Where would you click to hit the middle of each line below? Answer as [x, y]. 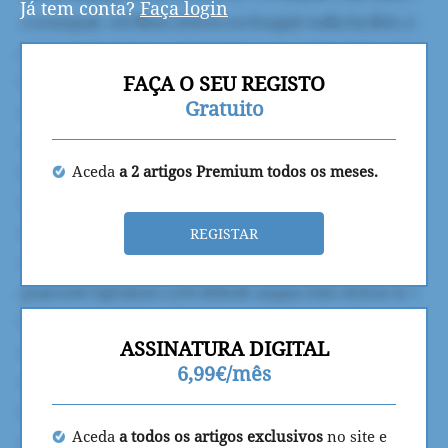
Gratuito [224, 108]
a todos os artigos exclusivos [223, 435]
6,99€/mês [224, 373]
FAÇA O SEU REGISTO [224, 83]
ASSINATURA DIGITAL [224, 348]
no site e [357, 435]
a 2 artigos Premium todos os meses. [248, 170]
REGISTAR [224, 233]
